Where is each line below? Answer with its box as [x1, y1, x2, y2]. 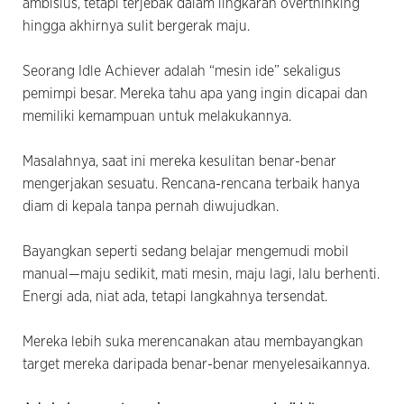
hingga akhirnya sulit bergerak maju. [23, 18, 250, 33]
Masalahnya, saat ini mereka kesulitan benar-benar [23, 153, 336, 169]
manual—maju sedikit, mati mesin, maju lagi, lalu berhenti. [23, 266, 380, 281]
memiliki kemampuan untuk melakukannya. [23, 108, 295, 124]
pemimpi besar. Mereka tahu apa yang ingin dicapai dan [23, 86, 368, 101]
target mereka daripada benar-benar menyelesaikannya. [23, 356, 373, 372]
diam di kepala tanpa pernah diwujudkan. [23, 198, 279, 214]
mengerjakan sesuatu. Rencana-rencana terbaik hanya [23, 176, 360, 191]
